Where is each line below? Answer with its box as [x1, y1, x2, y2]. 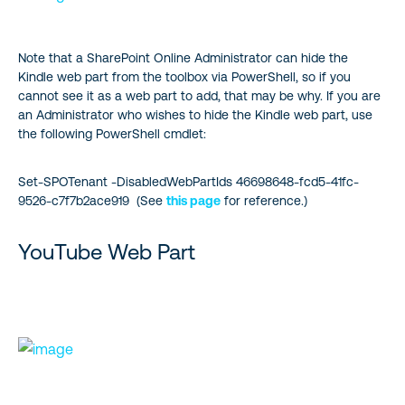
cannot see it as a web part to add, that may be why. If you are [18, 88, 381, 103]
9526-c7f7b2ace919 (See [18, 193, 166, 208]
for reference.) [221, 193, 307, 208]
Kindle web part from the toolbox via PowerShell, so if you [18, 69, 351, 84]
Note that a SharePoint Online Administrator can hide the [18, 50, 348, 65]
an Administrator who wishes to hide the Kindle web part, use [18, 107, 372, 122]
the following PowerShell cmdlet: [18, 126, 206, 141]
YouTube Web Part [18, 239, 195, 264]
